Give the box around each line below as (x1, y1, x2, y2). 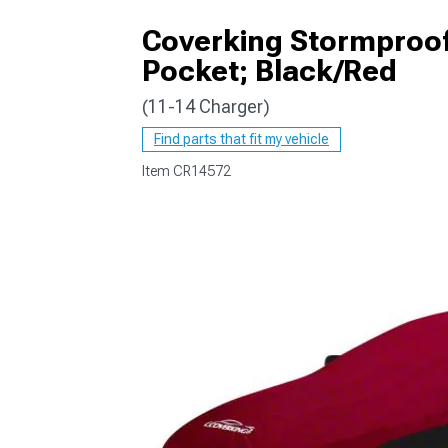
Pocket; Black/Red (142, 53, 397, 88)
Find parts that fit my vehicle (154, 131, 329, 147)
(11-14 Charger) (142, 96, 270, 117)
